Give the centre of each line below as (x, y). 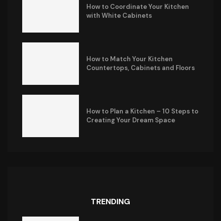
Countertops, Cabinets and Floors (140, 68)
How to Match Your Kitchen (129, 59)
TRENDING (110, 201)
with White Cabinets (119, 15)
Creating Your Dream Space (130, 120)
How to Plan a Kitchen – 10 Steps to (142, 111)
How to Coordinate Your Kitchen (137, 6)
